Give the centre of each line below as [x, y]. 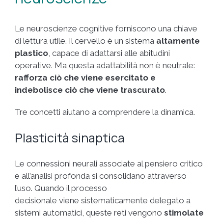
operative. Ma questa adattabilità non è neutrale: [105, 65]
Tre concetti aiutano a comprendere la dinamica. [105, 112]
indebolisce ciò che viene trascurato [90, 90]
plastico [31, 53]
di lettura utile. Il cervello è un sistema [85, 41]
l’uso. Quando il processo [61, 188]
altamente [178, 41]
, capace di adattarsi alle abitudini [109, 53]
